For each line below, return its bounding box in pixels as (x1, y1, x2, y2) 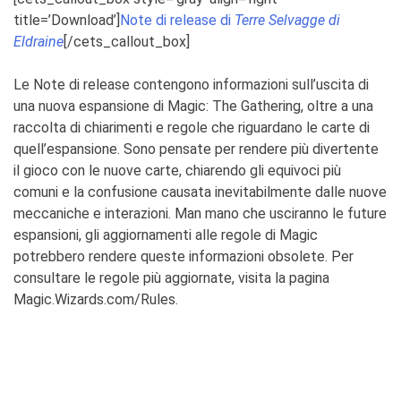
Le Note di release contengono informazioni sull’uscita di (13, 75, 369, 93)
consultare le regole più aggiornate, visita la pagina (13, 269, 329, 286)
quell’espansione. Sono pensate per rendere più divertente (13, 140, 379, 158)
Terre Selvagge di (231, 11, 340, 29)
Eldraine (13, 32, 64, 50)
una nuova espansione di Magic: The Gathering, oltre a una (13, 97, 373, 115)
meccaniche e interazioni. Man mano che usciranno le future (13, 204, 387, 222)
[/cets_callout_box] (64, 32, 190, 50)
